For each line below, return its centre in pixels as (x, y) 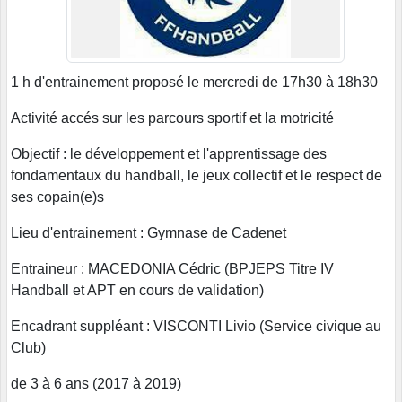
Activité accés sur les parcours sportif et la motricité (172, 118)
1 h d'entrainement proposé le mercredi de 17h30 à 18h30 (196, 82)
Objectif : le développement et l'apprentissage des (169, 153)
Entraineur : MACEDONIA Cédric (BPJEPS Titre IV (172, 268)
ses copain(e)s (57, 197)
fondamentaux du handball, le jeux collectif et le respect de (197, 175)
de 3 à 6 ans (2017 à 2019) (96, 383)
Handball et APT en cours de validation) (137, 290)
